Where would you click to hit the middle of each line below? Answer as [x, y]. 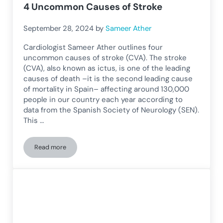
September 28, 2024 [59, 28]
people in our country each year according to [103, 99]
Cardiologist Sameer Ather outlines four [93, 47]
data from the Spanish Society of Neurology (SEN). [111, 110]
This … [34, 120]
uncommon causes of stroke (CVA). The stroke [105, 57]
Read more [51, 147]
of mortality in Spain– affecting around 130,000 [107, 89]
